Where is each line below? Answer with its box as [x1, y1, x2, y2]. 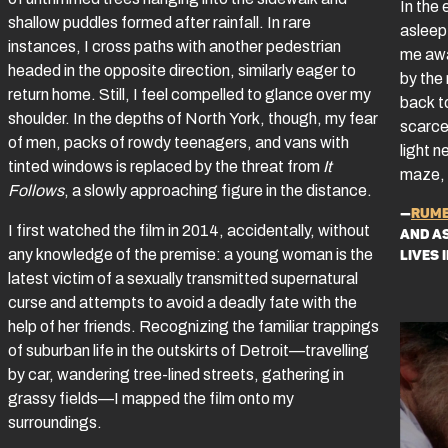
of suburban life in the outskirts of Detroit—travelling [8, 341, 369, 359]
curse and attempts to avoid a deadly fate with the [8, 293, 357, 311]
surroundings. [8, 413, 105, 431]
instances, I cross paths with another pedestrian [8, 37, 341, 55]
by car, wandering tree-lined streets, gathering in [8, 365, 344, 383]
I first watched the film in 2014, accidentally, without [8, 221, 370, 239]
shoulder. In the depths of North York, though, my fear [8, 109, 378, 127]
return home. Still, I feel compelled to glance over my [8, 85, 371, 103]
